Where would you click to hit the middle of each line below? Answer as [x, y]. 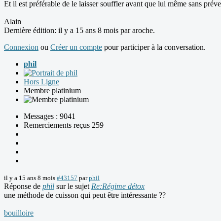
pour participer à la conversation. [154, 47]
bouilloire [19, 213]
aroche [143, 31]
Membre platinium [52, 91]
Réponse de [23, 186]
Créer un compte [76, 47]
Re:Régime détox [118, 186]
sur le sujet [73, 186]
